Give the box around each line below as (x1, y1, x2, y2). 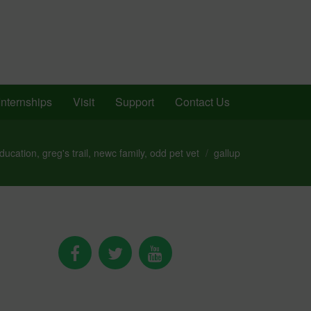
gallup (211, 145, 240, 160)
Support (115, 94, 154, 110)
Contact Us (175, 94, 230, 110)
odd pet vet (150, 145, 199, 160)
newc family (94, 145, 144, 160)
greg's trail (42, 145, 88, 160)
